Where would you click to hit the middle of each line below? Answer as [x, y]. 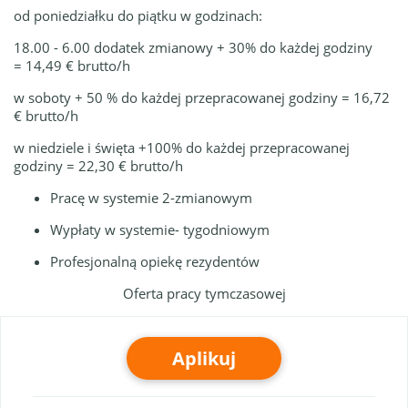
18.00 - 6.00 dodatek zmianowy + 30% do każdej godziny [193, 47]
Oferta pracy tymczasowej [204, 293]
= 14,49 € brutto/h [72, 66]
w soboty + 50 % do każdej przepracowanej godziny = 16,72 [202, 97]
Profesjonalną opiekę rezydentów [155, 261]
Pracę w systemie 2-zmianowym [151, 198]
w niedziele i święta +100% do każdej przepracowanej [182, 148]
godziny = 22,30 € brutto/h [98, 166]
